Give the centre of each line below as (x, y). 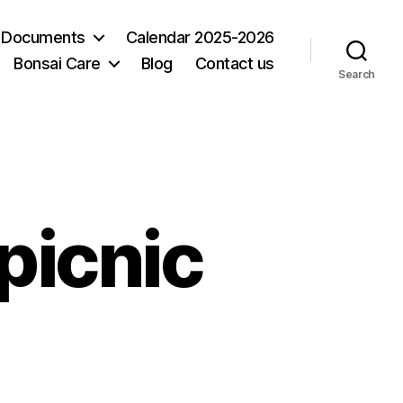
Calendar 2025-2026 (200, 37)
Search (357, 74)
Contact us (234, 63)
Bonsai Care (57, 63)
